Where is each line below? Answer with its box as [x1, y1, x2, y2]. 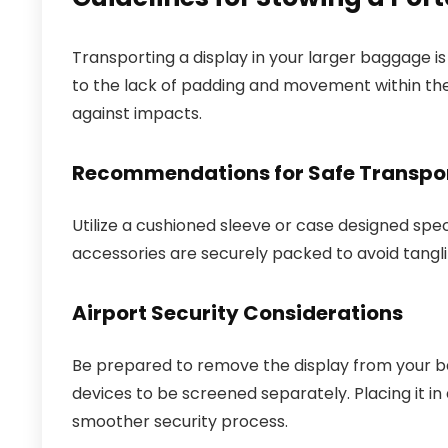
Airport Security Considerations [72, 299, 403, 327]
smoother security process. [72, 410, 288, 433]
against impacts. [72, 102, 202, 125]
